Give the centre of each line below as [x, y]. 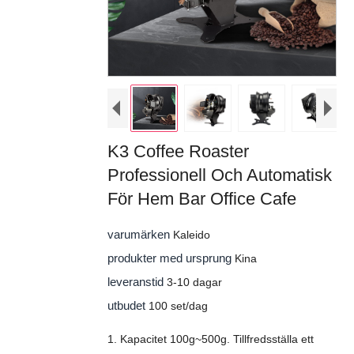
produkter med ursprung [171, 258]
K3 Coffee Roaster [178, 151]
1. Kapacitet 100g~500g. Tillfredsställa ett [210, 339]
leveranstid [137, 282]
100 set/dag [178, 306]
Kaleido [191, 235]
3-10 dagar [194, 282]
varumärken [140, 234]
